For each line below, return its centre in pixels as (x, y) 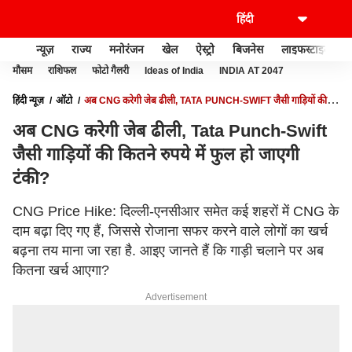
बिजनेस (248, 49)
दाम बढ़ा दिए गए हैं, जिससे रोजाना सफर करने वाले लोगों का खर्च (170, 231)
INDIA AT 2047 (251, 71)
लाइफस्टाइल (306, 49)
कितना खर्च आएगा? (61, 270)
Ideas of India (174, 71)
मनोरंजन (126, 49)
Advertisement (176, 297)
